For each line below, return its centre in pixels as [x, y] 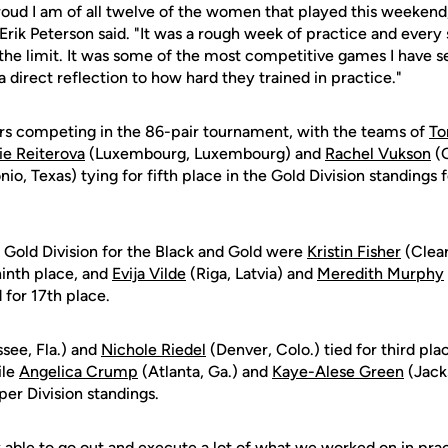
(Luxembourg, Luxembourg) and [205, 153]
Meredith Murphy [380, 273]
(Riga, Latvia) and [251, 273]
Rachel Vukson [378, 153]
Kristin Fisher [354, 251]
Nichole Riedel [153, 349]
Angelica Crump [78, 371]
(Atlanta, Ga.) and [205, 371]
